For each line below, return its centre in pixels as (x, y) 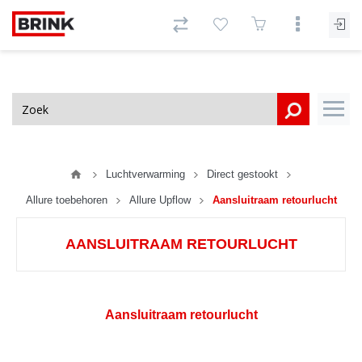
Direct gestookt (242, 174)
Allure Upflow (160, 200)
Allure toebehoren (66, 200)
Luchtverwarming (145, 174)
